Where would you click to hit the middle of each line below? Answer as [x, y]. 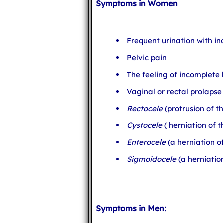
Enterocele [146, 142]
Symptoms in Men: [131, 208]
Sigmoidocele [152, 159]
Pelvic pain [147, 57]
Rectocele [145, 108]
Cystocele [145, 125]
